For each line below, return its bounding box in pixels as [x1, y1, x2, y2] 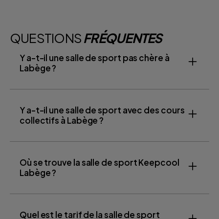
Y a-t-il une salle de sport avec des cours [20, 104, 185, 115]
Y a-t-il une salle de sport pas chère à [20, 52, 170, 63]
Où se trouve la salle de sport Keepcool [20, 156, 179, 168]
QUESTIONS [10, 29, 84, 46]
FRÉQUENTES [83, 29, 162, 46]
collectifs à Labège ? [20, 114, 104, 126]
